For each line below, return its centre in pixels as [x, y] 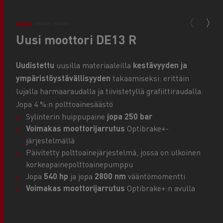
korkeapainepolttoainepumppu [79, 164]
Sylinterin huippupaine [66, 116]
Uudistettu [35, 65]
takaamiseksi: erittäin [150, 78]
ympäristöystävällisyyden [63, 78]
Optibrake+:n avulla [160, 188]
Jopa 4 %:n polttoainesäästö [64, 104]
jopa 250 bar [130, 116]
